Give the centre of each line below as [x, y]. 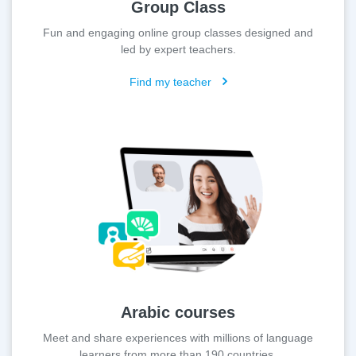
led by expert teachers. [178, 49]
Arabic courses [178, 312]
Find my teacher [172, 81]
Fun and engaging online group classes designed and [178, 32]
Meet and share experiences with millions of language [178, 337]
